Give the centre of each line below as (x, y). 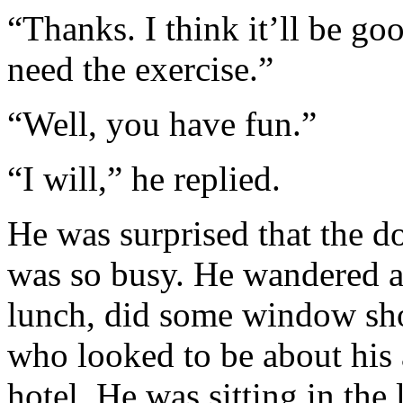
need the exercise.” (140, 69)
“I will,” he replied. (144, 179)
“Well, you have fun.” (162, 124)
